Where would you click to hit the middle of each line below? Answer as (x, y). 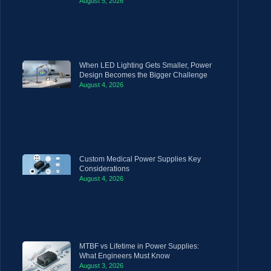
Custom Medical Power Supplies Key (140, 159)
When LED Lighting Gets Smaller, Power (145, 65)
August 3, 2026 (101, 266)
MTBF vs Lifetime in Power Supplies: (139, 247)
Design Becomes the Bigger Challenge (143, 75)
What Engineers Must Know (125, 256)
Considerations (104, 168)
